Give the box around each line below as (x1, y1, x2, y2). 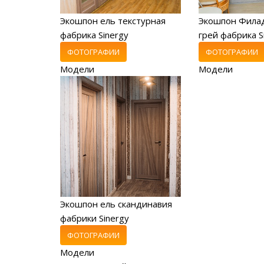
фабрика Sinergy (60, 29, 128, 41)
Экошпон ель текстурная (60, 15, 166, 27)
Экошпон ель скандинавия (60, 198, 172, 210)
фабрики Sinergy (60, 212, 129, 224)
